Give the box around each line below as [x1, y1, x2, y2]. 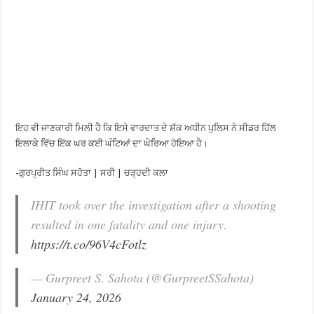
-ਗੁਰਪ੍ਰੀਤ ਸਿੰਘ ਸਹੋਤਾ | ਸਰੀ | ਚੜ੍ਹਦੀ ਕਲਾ [15, 168, 169, 178]
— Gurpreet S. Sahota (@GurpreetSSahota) [31, 269, 254, 286]
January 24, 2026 [31, 289, 122, 306]
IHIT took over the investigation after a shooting [31, 196, 277, 213]
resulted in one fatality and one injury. [31, 216, 228, 233]
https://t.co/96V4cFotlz [31, 235, 147, 252]
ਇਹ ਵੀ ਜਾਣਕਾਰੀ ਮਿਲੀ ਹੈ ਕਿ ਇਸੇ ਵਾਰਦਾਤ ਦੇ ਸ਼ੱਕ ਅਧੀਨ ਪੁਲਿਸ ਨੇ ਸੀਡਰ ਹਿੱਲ [15, 123, 277, 133]
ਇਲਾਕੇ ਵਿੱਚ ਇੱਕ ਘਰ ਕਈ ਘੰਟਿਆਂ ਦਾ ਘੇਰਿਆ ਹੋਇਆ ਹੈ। [15, 138, 209, 149]
